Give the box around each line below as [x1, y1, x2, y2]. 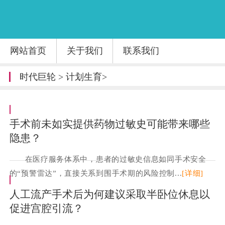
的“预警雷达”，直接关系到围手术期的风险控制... [9, 169, 182, 178]
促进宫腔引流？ [9, 202, 83, 215]
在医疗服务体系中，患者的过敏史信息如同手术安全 [25, 155, 206, 164]
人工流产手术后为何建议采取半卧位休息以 [9, 188, 210, 201]
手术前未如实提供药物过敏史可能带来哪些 [9, 118, 210, 131]
